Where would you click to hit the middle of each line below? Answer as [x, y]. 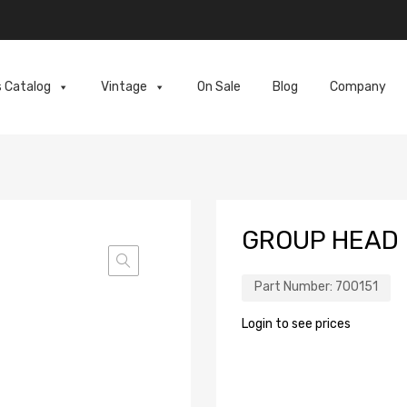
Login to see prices [296, 324]
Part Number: [295, 287]
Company [357, 87]
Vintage [124, 87]
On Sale [218, 87]
